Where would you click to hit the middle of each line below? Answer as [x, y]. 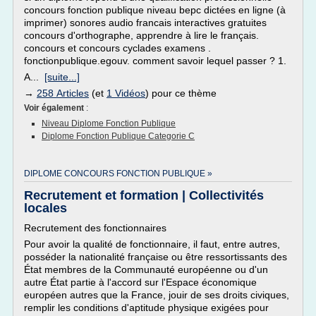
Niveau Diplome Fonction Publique [109, 123]
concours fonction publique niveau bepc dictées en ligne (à [155, 10]
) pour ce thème [181, 93]
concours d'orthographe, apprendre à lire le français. [141, 35]
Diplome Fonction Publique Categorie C [118, 136]
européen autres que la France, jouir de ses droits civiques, [157, 295]
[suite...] [62, 77]
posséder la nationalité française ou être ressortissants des [156, 257]
